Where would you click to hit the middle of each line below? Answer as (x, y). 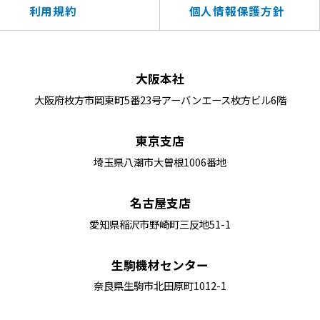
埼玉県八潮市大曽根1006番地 (160, 162)
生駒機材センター (160, 265)
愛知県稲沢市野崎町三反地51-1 (160, 224)
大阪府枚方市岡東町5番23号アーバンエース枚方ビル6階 (160, 100)
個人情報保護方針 (237, 10)
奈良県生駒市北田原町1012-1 (160, 286)
